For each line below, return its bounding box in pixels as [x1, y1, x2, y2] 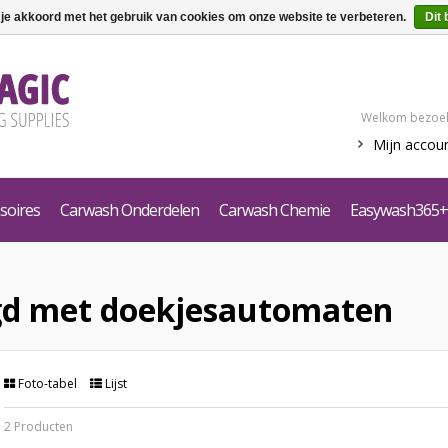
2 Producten [4, 418, 73, 435]
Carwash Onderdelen [60, 199, 199, 221]
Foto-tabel [15, 375, 80, 392]
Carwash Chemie [219, 199, 330, 221]
